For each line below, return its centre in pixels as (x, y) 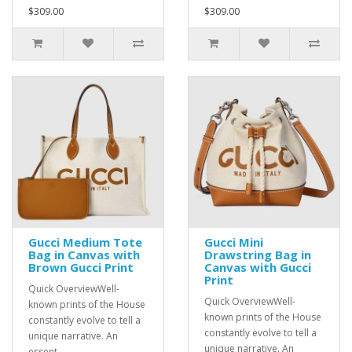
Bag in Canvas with (84, 255)
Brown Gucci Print (81, 267)
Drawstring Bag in (258, 255)
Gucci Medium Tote (85, 242)
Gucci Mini (234, 242)
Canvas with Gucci (258, 267)
